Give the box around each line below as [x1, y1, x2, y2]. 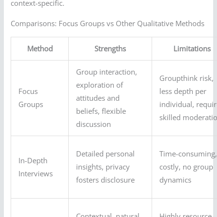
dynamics [159, 175, 192, 185]
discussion [76, 119, 111, 129]
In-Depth [18, 155, 48, 166]
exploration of [76, 80, 124, 90]
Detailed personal [76, 149, 135, 159]
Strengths [94, 44, 126, 54]
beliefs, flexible [76, 106, 126, 116]
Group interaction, [76, 67, 138, 77]
